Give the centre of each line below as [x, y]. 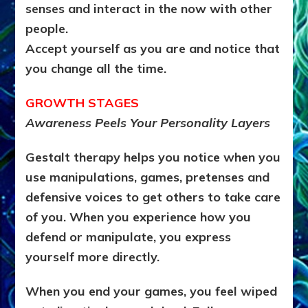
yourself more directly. [93, 257]
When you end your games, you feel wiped [152, 291]
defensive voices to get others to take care [153, 197]
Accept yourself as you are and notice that [153, 49]
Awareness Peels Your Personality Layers [148, 123]
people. [47, 29]
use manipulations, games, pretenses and [148, 177]
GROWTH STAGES [82, 103]
